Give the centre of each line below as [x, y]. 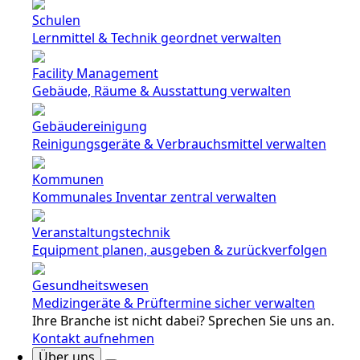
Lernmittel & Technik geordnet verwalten [157, 37]
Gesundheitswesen [90, 285]
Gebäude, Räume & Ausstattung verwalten [162, 90]
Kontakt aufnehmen [93, 338]
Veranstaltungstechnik [101, 232]
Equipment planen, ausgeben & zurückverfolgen [180, 250]
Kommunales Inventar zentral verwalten [154, 196]
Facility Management [95, 73]
